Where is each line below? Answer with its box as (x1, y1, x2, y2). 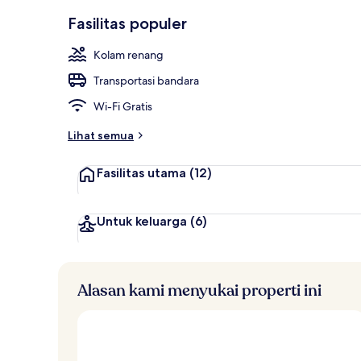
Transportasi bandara (93, 73, 199, 88)
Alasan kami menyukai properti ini (77, 279, 322, 301)
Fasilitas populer (68, 13, 187, 33)
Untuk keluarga (97, 213, 187, 229)
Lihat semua (68, 127, 134, 143)
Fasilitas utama (97, 164, 186, 180)
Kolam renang (93, 47, 164, 62)
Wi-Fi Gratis (93, 98, 152, 114)
